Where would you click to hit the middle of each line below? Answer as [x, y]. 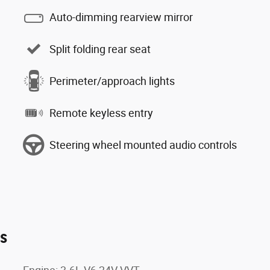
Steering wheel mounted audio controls [143, 145]
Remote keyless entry [101, 113]
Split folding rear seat [100, 49]
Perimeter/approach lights [112, 81]
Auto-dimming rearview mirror [121, 17]
